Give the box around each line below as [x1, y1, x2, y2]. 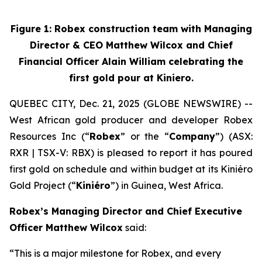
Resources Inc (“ [9, 130, 89, 142]
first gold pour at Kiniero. [68, 71, 194, 84]
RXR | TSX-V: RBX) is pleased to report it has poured [9, 146, 253, 158]
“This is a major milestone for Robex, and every [9, 247, 221, 259]
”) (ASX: [215, 130, 253, 142]
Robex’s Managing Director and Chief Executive [9, 205, 242, 217]
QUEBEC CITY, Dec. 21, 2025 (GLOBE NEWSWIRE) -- [9, 97, 253, 109]
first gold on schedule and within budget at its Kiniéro [9, 163, 253, 175]
